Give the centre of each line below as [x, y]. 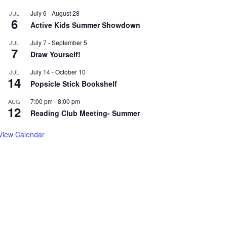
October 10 [70, 72]
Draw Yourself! [55, 54]
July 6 [39, 13]
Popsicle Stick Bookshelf [74, 84]
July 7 [39, 42]
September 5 [69, 42]
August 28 [66, 13]
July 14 [40, 72]
